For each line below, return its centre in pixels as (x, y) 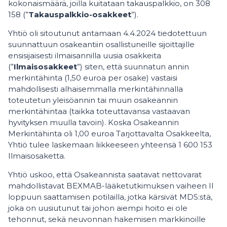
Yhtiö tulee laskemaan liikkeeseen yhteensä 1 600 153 (110, 145)
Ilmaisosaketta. (37, 156)
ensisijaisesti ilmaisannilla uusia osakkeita (85, 55)
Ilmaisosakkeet (45, 67)
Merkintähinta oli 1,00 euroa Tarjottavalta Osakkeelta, (109, 134)
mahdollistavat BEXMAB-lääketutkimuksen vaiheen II (111, 186)
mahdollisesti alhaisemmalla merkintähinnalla (96, 89)
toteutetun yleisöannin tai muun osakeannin (93, 100)
